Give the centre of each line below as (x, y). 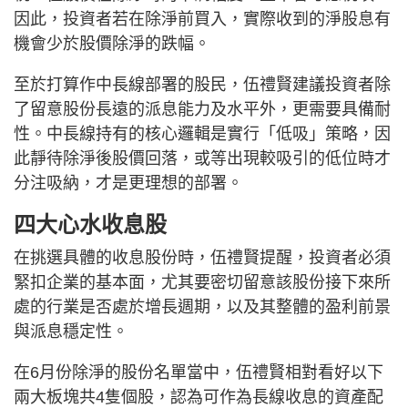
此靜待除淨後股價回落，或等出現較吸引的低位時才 (202, 158)
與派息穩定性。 (71, 331)
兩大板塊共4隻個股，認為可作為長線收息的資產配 (199, 397)
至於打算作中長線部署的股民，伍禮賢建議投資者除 (202, 85)
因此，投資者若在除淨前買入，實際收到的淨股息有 (202, 19)
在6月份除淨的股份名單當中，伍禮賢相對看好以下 (199, 372)
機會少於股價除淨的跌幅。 (112, 44)
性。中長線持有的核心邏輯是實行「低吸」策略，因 (202, 134)
